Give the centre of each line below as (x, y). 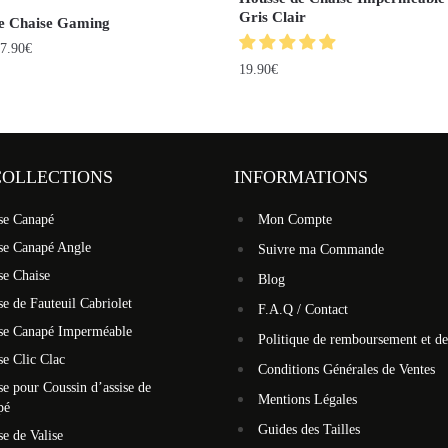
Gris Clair (272, 17)
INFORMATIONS (301, 177)
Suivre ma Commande (321, 250)
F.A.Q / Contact (303, 310)
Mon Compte (295, 220)
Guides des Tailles (309, 430)
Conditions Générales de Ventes (346, 370)
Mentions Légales (307, 400)
